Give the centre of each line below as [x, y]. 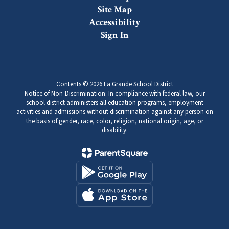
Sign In [114, 35]
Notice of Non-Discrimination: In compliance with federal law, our [114, 94]
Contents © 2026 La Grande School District [114, 84]
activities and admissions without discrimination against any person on [114, 112]
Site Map [114, 9]
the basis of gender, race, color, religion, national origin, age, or [114, 121]
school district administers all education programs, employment [114, 103]
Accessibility [114, 22]
